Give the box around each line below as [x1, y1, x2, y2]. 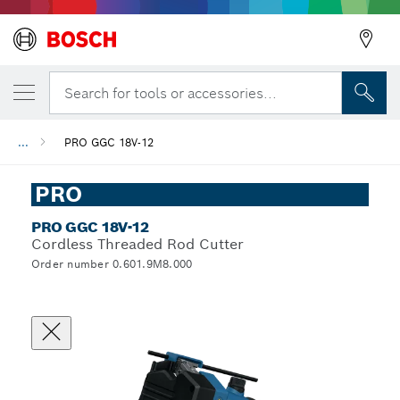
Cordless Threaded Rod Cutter [31, 235, 244, 254]
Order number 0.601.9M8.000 [31, 257, 193, 271]
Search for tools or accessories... [64, 83, 277, 103]
